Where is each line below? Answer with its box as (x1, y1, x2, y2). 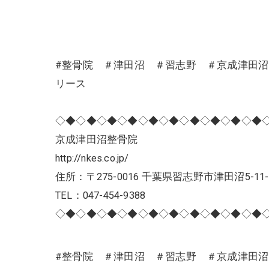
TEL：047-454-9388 (55, 190, 146, 201)
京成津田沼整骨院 (55, 134, 138, 145)
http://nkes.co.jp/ (55, 153, 129, 164)
